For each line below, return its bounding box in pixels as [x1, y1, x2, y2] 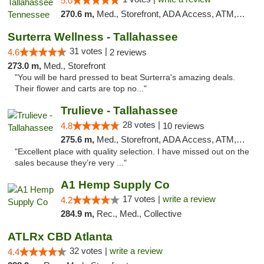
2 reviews [110, 47, 147, 57]
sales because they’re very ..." [15, 159, 127, 167]
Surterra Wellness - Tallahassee [8, 31, 178, 43]
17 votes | [122, 194, 163, 204]
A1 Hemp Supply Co [60, 179, 170, 191]
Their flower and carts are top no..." [15, 84, 147, 93]
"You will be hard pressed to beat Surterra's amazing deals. [15, 73, 235, 82]
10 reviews [162, 121, 204, 131]
